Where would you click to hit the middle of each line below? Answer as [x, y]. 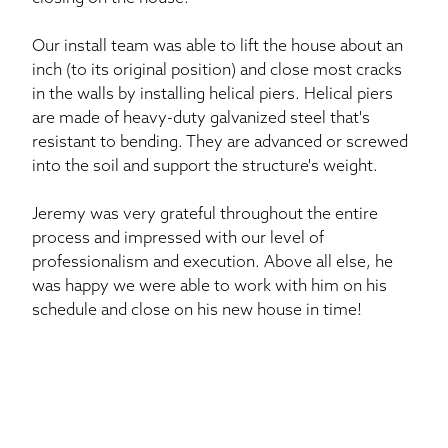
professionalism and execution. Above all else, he [212, 263]
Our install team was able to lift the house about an [217, 47]
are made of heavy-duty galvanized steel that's [201, 119]
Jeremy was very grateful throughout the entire [205, 215]
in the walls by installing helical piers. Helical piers [212, 95]
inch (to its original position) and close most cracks [217, 71]
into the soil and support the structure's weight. [205, 167]
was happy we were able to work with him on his [209, 287]
